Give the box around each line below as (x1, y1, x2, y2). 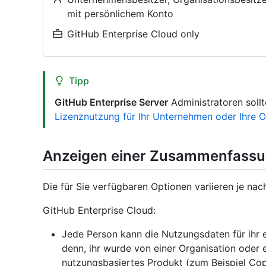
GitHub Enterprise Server (55, 96, 168, 108)
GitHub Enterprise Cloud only (67, 28, 199, 40)
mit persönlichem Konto (67, 8, 173, 20)
